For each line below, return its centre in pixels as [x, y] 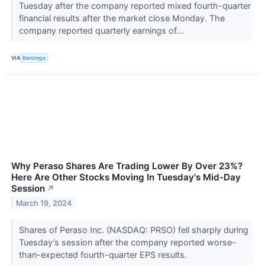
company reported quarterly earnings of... [102, 30]
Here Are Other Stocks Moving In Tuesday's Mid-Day [126, 177]
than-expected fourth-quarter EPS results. [104, 254]
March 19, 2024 [44, 203]
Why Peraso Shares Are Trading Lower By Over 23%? [127, 166]
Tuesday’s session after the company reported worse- [127, 242]
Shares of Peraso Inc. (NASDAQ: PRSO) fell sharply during [133, 230]
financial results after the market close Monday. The [122, 18]
